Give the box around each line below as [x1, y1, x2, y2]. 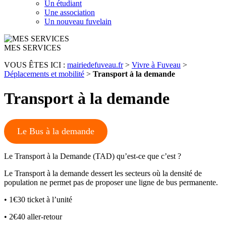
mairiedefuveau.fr [67, 61, 123, 69]
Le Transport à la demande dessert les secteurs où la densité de [4, 168, 202, 178]
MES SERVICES [4, 43, 61, 52]
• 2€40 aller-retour [4, 212, 62, 221]
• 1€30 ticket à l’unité [4, 195, 72, 204]
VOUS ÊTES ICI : [4, 61, 67, 69]
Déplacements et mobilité [4, 70, 84, 78]
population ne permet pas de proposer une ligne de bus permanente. [4, 178, 218, 187]
